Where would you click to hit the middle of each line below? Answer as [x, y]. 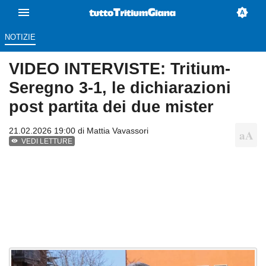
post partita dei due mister [111, 107]
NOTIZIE [20, 37]
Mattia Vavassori [118, 131]
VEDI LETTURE [47, 142]
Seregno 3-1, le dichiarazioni [120, 88]
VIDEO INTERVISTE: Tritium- [120, 69]
